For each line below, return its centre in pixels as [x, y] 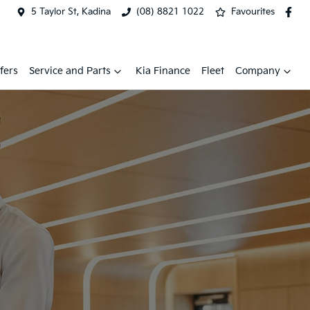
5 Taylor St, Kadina [71, 12]
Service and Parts [70, 71]
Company [258, 71]
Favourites [253, 12]
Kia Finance [163, 71]
